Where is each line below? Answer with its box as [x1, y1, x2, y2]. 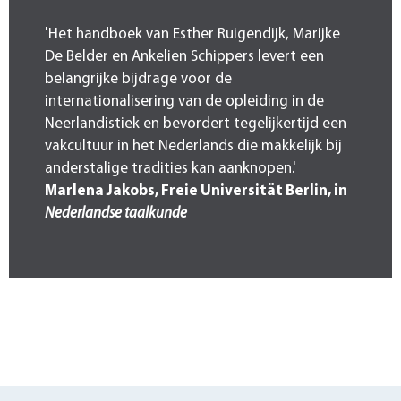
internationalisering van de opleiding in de [45, 93, 324, 109]
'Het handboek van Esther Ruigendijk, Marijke [45, 26, 340, 42]
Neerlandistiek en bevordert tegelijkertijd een [45, 115, 346, 132]
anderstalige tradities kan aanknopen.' [45, 160, 296, 176]
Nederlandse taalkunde [45, 205, 187, 221]
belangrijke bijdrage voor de [45, 71, 232, 87]
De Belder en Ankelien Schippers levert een [45, 48, 324, 64]
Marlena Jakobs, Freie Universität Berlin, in [45, 183, 347, 199]
